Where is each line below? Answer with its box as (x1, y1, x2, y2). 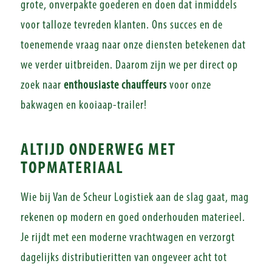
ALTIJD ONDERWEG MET (20, 142, 176, 159)
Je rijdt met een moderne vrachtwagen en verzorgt (20, 232, 235, 244)
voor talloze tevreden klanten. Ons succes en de (20, 19, 223, 32)
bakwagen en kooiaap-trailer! (20, 100, 147, 112)
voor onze (166, 80, 211, 92)
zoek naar (20, 80, 64, 92)
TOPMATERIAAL (20, 160, 124, 177)
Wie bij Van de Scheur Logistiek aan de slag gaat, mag (20, 192, 249, 204)
